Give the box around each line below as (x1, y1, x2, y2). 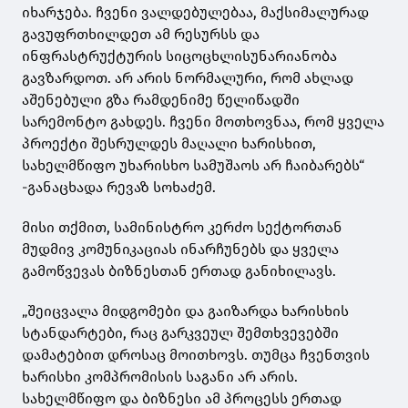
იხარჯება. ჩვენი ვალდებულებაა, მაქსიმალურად (22, 4, 369, 22)
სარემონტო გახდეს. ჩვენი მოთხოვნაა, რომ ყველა (22, 113, 384, 131)
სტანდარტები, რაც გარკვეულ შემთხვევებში (22, 324, 339, 342)
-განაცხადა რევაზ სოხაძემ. (22, 178, 216, 197)
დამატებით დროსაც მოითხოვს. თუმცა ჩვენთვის (22, 346, 370, 364)
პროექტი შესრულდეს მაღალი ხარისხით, (22, 135, 320, 153)
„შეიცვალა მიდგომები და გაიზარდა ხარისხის (22, 302, 349, 321)
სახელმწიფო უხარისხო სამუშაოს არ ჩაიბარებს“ (22, 157, 364, 175)
